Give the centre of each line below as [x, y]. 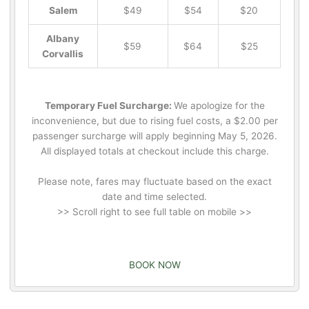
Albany [63, 39]
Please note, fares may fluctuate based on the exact [154, 181]
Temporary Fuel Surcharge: [109, 105]
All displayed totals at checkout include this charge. [154, 151]
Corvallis [63, 54]
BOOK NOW [154, 265]
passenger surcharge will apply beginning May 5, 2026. [154, 136]
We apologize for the [219, 105]
